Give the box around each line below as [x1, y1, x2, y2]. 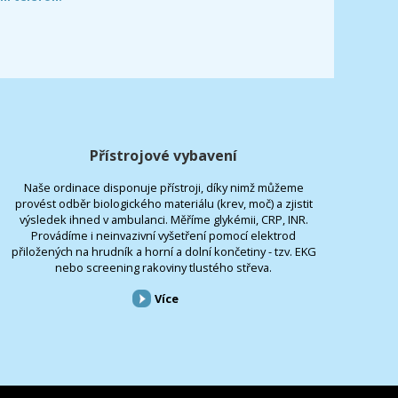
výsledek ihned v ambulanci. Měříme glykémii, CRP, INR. [19, 211, 308, 227]
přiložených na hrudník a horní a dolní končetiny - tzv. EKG [11, 243, 316, 259]
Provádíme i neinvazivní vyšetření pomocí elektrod [31, 227, 296, 243]
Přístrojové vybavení [90, 145, 237, 165]
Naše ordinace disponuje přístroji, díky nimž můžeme [23, 179, 304, 195]
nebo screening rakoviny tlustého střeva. [55, 259, 272, 275]
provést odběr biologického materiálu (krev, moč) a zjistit [14, 195, 313, 211]
